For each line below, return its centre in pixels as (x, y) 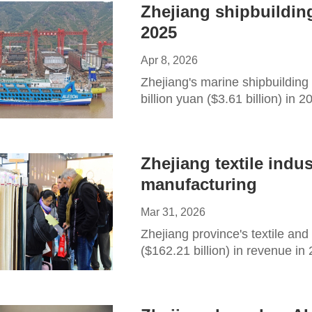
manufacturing (199, 184)
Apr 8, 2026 (169, 60)
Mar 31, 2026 (173, 212)
